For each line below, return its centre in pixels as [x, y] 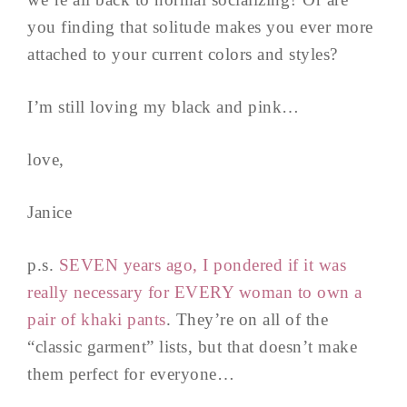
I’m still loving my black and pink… [164, 106]
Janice [50, 212]
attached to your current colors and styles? [183, 54]
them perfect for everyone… [131, 373]
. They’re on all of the [247, 319]
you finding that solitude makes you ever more [200, 26]
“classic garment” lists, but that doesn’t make [192, 346]
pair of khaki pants [97, 319]
